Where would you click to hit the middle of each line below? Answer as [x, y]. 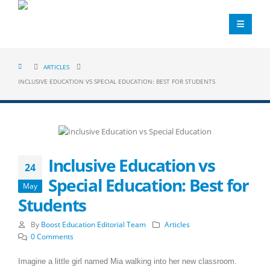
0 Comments [52, 236]
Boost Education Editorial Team [93, 224]
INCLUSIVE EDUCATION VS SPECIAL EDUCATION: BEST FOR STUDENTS [117, 81]
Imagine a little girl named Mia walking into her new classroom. [127, 261]
